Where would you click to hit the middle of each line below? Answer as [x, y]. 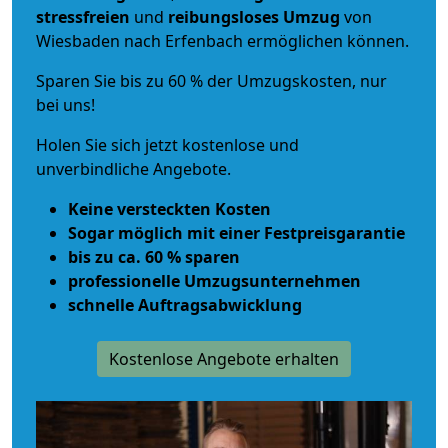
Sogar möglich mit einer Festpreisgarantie [236, 232]
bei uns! [65, 104]
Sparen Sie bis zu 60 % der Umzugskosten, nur [211, 80]
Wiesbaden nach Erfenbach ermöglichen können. [222, 40]
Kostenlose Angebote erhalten [224, 358]
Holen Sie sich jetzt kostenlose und [167, 144]
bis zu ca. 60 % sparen [154, 256]
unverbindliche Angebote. [133, 168]
